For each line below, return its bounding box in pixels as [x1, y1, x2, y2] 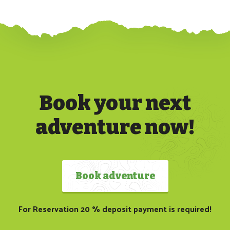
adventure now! [35, 115, 195, 140]
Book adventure [75, 170, 155, 182]
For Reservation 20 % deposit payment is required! [18, 201, 212, 217]
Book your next [39, 91, 191, 116]
